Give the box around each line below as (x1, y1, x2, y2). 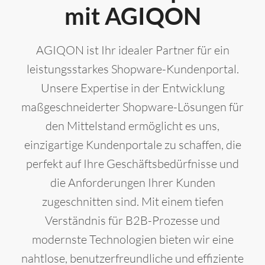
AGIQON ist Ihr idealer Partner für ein (35, 43, 230, 58)
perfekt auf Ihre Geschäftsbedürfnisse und (26, 156, 239, 172)
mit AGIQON (64, 2, 201, 31)
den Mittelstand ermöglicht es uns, (46, 118, 219, 134)
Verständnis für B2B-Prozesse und (45, 213, 220, 228)
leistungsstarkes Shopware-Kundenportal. (26, 62, 239, 77)
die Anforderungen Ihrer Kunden (50, 175, 215, 190)
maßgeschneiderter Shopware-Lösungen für (21, 99, 244, 115)
